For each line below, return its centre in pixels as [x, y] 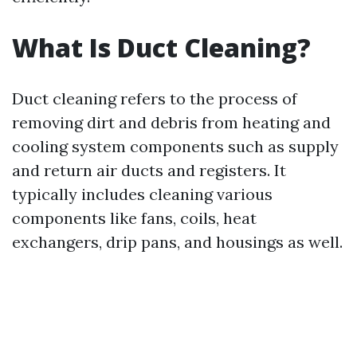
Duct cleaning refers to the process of [155, 98]
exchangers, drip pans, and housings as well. [177, 241]
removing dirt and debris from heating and [171, 122]
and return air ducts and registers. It [149, 170]
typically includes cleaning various [142, 194]
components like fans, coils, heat [134, 218]
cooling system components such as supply [175, 146]
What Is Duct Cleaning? [161, 47]
